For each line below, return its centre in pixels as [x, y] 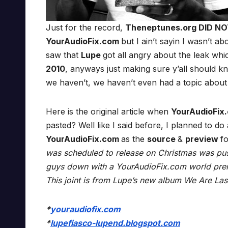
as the [134, 139]
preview [203, 139]
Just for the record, [85, 28]
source [162, 139]
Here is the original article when [108, 112]
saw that [63, 55]
